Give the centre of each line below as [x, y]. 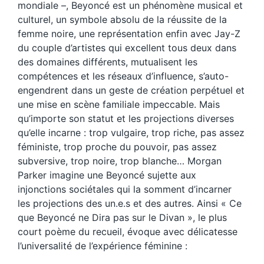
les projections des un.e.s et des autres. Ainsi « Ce [130, 204]
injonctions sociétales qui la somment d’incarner [125, 189]
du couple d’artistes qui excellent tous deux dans [127, 48]
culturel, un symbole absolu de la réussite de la [122, 20]
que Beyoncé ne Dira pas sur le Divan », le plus [122, 218]
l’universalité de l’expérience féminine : [103, 246]
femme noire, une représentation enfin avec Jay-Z [129, 34]
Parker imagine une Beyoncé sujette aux [107, 175]
